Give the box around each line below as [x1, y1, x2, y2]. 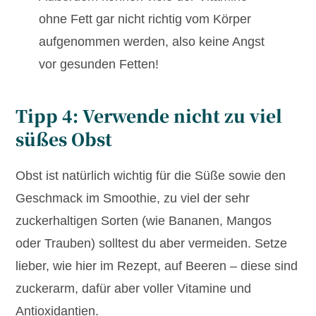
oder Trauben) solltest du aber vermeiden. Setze [16, 236, 288, 251]
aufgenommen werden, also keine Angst [38, 35, 265, 49]
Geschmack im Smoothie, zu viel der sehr [16, 191, 250, 206]
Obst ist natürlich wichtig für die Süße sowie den [16, 169, 286, 183]
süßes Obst [16, 126, 113, 152]
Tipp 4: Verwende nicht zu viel [16, 103, 283, 128]
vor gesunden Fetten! [38, 57, 159, 72]
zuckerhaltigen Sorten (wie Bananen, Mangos [16, 214, 272, 229]
